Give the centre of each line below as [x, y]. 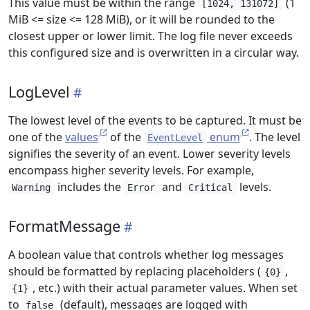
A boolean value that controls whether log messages [146, 255]
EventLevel [175, 138]
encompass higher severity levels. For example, [131, 170]
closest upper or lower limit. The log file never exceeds [151, 36]
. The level [274, 137]
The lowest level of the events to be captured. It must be [155, 120]
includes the [89, 187]
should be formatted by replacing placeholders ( [135, 271]
